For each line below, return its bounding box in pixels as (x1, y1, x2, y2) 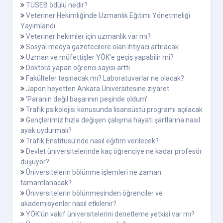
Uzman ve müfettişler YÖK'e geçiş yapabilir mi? (26, 53, 174, 62)
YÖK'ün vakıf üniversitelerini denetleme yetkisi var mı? (26, 210, 195, 219)
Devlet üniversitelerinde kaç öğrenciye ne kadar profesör (26, 147, 202, 156)
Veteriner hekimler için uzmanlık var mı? (26, 32, 151, 41)
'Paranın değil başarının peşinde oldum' (26, 95, 147, 104)
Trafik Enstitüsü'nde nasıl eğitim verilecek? (26, 137, 159, 145)
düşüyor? (20, 158, 49, 166)
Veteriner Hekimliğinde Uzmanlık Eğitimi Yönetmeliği (26, 11, 190, 20)
